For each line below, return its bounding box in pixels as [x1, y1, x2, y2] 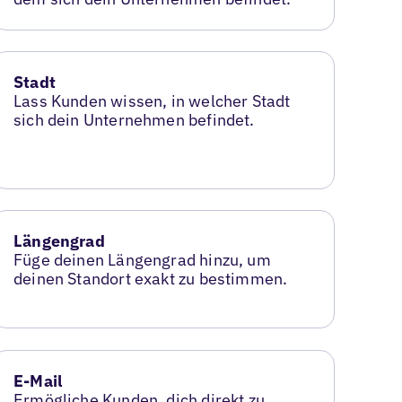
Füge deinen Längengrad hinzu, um [13, 249, 271, 271]
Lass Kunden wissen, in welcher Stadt [13, 91, 291, 112]
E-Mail [13, 371, 63, 392]
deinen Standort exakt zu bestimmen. [13, 268, 288, 290]
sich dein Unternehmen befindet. [13, 109, 255, 131]
